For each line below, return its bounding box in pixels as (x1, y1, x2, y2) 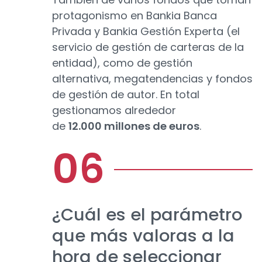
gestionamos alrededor (52, 103, 176, 118)
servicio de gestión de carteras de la (52, 40, 244, 55)
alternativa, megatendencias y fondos (52, 71, 253, 87)
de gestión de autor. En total (52, 87, 199, 102)
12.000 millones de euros (68, 119, 199, 134)
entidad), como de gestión (52, 56, 192, 71)
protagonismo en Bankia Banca (52, 8, 217, 23)
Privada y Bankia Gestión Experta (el (52, 24, 240, 39)
